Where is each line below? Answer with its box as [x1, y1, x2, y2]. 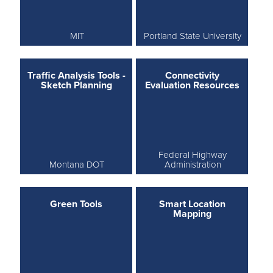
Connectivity [165, 69, 219, 82]
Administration [164, 158, 221, 170]
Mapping [172, 207, 211, 220]
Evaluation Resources [144, 79, 239, 91]
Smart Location [158, 197, 225, 210]
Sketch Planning [40, 79, 112, 91]
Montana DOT [49, 158, 105, 170]
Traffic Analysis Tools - [27, 69, 126, 82]
